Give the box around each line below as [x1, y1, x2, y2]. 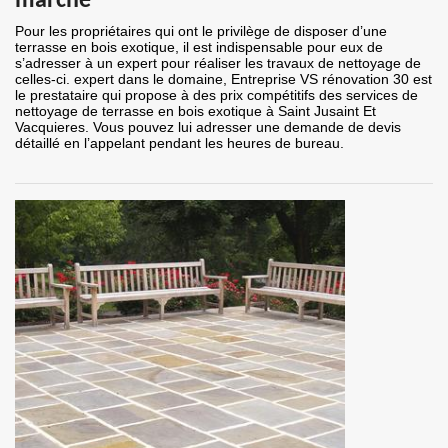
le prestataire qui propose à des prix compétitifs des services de [15, 87, 418, 104]
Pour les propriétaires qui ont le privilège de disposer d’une [15, 23, 387, 40]
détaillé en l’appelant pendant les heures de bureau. [15, 135, 344, 152]
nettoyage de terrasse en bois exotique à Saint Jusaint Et [15, 103, 376, 120]
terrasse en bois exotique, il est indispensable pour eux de [15, 39, 383, 56]
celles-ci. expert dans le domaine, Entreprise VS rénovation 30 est [15, 71, 432, 88]
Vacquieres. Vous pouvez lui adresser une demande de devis [15, 119, 401, 136]
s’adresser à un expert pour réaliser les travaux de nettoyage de [15, 55, 421, 72]
